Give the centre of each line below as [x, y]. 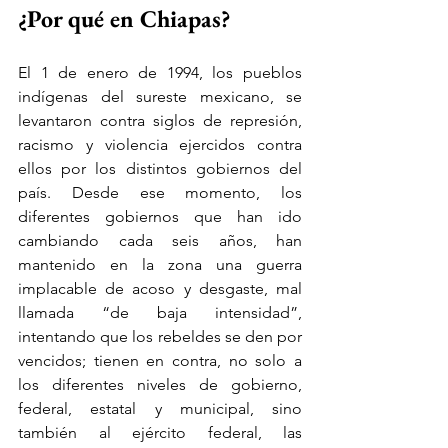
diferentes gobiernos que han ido [160, 216]
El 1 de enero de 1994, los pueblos [160, 72]
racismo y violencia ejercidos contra [160, 144]
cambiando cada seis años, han [160, 240]
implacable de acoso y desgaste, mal [160, 288]
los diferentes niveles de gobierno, [160, 384]
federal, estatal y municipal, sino [160, 408]
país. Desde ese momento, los [160, 192]
